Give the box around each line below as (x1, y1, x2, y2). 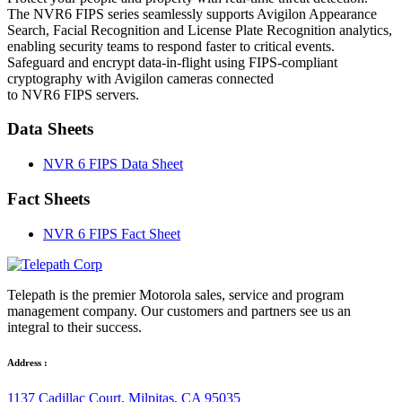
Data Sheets (7, 119, 93, 139)
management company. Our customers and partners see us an (7, 302, 351, 319)
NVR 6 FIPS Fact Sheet (43, 225, 180, 241)
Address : (7, 357, 48, 369)
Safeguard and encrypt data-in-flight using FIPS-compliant (7, 54, 337, 70)
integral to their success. (7, 319, 142, 335)
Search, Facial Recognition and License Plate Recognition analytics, (7, 22, 392, 38)
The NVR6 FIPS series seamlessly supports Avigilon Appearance (7, 5, 377, 22)
